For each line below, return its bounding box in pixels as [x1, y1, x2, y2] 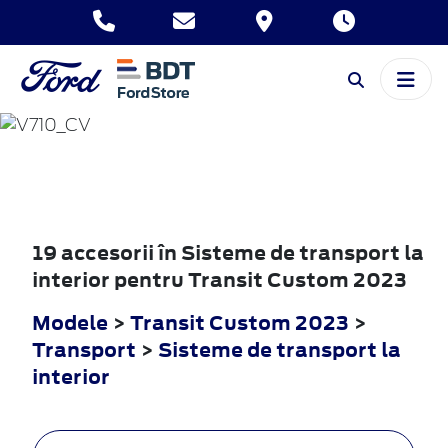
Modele [32, 308, 108, 336]
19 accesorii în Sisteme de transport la [32, 238, 424, 266]
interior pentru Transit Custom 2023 [32, 265, 407, 293]
